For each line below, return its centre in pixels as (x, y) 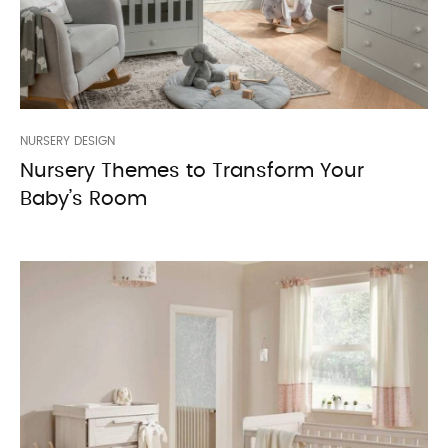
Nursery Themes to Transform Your (192, 171)
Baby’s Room (83, 199)
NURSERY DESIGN (67, 141)
